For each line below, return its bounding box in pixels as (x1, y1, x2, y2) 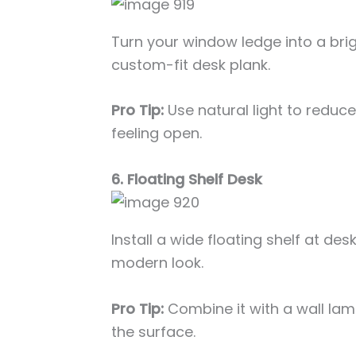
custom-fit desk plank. (111, 54, 271, 75)
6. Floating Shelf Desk (111, 169, 263, 190)
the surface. (111, 321, 196, 342)
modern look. (111, 253, 204, 273)
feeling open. (111, 123, 203, 144)
